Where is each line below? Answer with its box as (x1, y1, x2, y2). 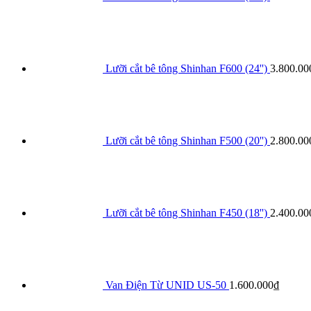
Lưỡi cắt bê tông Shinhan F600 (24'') (106, 62, 267, 75)
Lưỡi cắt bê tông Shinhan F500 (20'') (106, 135, 267, 147)
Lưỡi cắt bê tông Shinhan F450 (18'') (106, 207, 267, 219)
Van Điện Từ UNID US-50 (106, 279, 226, 292)
